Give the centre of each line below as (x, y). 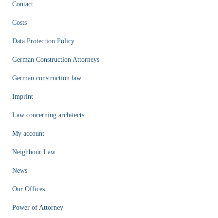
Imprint (23, 97)
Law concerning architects (48, 115)
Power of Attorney (38, 208)
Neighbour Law (34, 152)
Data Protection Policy (43, 41)
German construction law (47, 78)
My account (28, 134)
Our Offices (28, 189)
